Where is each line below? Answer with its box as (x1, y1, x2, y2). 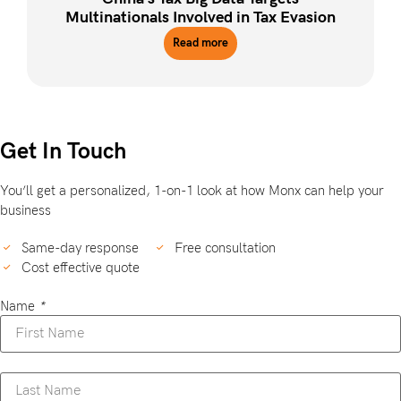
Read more (173, 35, 228, 50)
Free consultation (174, 239, 276, 256)
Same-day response (21, 239, 139, 256)
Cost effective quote (21, 259, 140, 276)
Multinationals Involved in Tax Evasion (65, 7, 336, 27)
